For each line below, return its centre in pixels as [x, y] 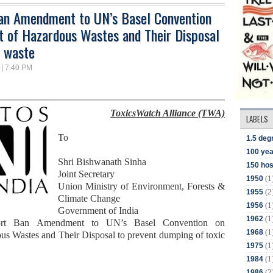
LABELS [257, 119]
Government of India [98, 210]
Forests [201, 186]
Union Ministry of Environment [120, 186]
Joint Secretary [87, 174]
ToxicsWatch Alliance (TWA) [168, 113]
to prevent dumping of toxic [170, 235]
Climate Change [89, 198]
